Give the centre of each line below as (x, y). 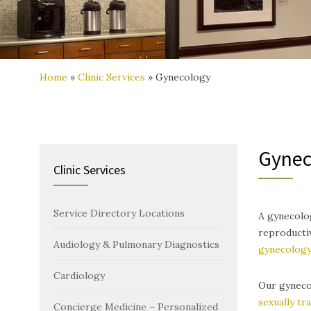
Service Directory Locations (119, 213)
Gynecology (183, 77)
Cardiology (79, 276)
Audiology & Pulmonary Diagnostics (136, 244)
